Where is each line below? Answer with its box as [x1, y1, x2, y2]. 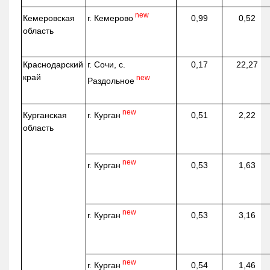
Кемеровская [23, 13, 75, 24]
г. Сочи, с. [87, 60, 126, 70]
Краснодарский [23, 60, 84, 70]
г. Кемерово [87, 13, 134, 24]
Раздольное [87, 76, 135, 86]
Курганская [23, 110, 67, 121]
